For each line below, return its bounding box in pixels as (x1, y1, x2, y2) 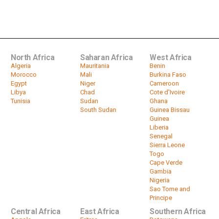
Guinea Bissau (149, 106, 190, 113)
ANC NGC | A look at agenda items (80, 2, 183, 11)
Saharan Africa (80, 52, 133, 62)
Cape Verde (149, 158, 182, 166)
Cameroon (149, 79, 179, 87)
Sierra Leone (149, 141, 185, 149)
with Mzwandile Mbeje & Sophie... (80, 12, 182, 20)
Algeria (11, 62, 31, 69)
